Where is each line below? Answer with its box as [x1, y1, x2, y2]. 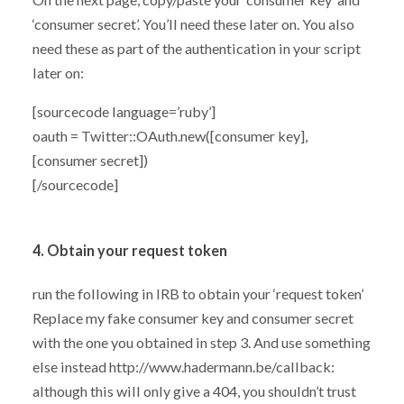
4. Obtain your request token [32, 242, 227, 260]
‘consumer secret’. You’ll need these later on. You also [32, 15, 354, 33]
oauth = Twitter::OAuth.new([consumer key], [32, 127, 308, 145]
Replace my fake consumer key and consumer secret [32, 309, 353, 327]
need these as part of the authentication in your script [32, 40, 361, 58]
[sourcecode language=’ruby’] [32, 103, 216, 121]
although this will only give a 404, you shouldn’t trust [32, 382, 356, 400]
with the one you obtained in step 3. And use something [32, 334, 371, 352]
